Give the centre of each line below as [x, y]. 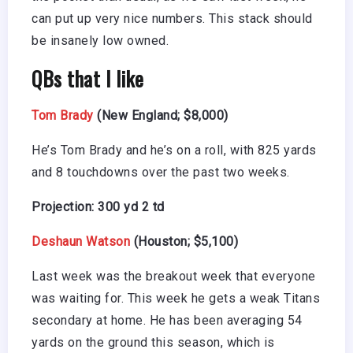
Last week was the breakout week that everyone [174, 277]
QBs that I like [88, 78]
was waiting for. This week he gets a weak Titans [176, 299]
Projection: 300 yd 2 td [98, 207]
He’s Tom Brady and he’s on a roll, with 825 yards [174, 150]
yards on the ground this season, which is [153, 343]
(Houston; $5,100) [184, 242]
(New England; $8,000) [161, 116]
